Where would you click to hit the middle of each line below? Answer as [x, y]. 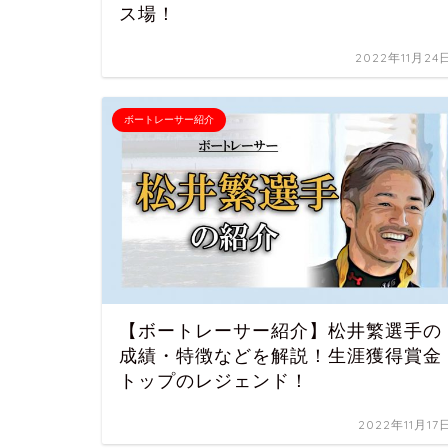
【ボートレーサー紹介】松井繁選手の [280, 331]
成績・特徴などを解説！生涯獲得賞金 [280, 356]
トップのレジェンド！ [214, 381]
